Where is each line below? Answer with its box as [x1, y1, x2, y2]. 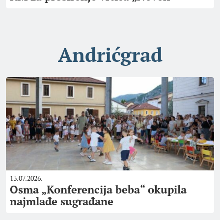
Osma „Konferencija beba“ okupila [10, 182, 187, 196]
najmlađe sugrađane [10, 194, 113, 208]
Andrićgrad [57, 41, 163, 67]
